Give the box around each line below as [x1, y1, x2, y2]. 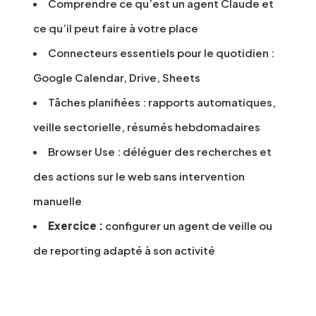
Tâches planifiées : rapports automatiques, [48, 95, 276, 109]
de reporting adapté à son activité [33, 243, 215, 257]
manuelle [33, 194, 82, 208]
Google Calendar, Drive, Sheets [33, 71, 200, 85]
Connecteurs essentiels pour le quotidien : [48, 46, 274, 60]
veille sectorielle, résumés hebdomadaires [33, 120, 260, 134]
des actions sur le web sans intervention [33, 169, 245, 183]
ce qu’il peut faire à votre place [33, 21, 198, 35]
